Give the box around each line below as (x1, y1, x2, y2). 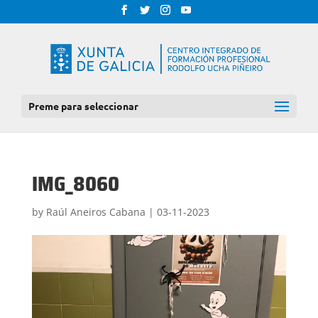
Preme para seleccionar (28, 99, 138, 112)
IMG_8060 (31, 168, 119, 199)
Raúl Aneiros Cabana (45, 205, 146, 219)
